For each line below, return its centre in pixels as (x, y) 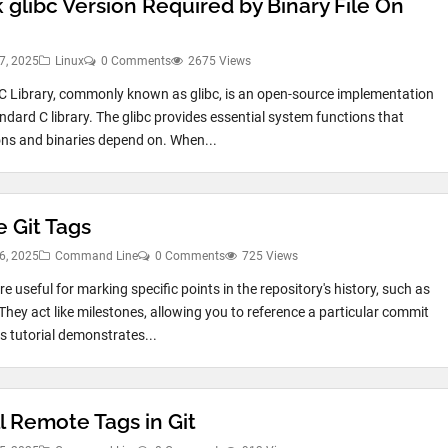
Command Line (96, 256)
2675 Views (219, 61)
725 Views (270, 256)
